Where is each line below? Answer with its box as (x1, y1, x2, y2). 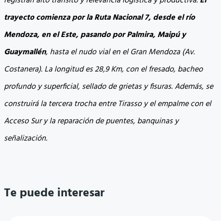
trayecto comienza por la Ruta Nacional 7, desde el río (4, 11, 195, 25)
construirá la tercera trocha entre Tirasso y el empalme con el (4, 98, 211, 111)
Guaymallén (4, 46, 46, 59)
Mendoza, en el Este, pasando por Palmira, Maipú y (4, 29, 186, 42)
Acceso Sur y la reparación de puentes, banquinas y (4, 115, 179, 128)
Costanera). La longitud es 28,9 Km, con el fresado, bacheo (4, 63, 203, 76)
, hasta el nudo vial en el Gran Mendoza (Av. (46, 46, 195, 59)
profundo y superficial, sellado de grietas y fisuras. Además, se (4, 80, 213, 94)
